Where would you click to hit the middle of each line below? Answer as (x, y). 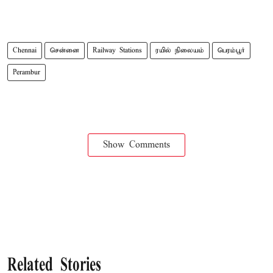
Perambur (27, 72)
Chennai (25, 50)
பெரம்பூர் (231, 50)
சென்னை (65, 50)
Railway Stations (117, 50)
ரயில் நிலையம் (180, 50)
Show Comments (136, 145)
